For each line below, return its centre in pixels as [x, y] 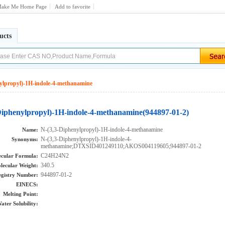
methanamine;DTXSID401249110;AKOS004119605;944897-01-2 [121, 146]
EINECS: [27, 184]
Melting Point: [21, 194]
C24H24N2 [55, 156]
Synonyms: [25, 139]
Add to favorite [73, 7]
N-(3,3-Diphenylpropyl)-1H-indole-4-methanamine [102, 130]
